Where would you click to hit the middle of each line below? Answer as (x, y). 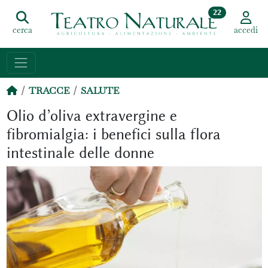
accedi (246, 30)
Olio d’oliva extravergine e (92, 116)
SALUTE (100, 91)
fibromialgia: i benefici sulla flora (113, 134)
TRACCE (49, 91)
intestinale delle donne (80, 153)
